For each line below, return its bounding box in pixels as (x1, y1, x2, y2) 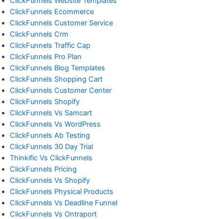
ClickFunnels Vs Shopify (10, 175, 90, 185)
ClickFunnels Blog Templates (10, 63, 105, 72)
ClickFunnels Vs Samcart (10, 108, 92, 117)
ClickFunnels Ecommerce (10, 7, 94, 16)
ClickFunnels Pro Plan (10, 52, 82, 61)
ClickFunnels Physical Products (10, 187, 113, 196)
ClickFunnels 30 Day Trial (10, 142, 93, 151)
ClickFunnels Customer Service (10, 18, 113, 27)
